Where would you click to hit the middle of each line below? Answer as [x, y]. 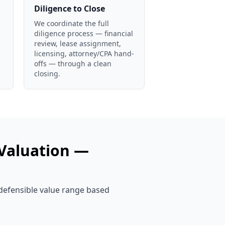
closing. [47, 74]
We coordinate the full [72, 23]
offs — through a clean [73, 64]
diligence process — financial [84, 33]
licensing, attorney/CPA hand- [84, 53]
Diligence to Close [70, 9]
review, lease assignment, [78, 43]
